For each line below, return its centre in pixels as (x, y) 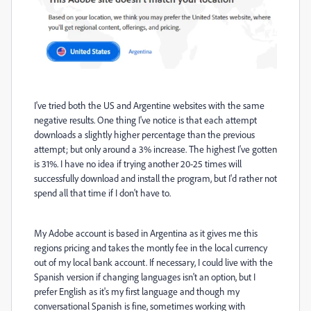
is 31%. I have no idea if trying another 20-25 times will (138, 164)
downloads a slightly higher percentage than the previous (144, 135)
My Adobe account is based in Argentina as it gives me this (146, 233)
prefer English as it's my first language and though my (137, 292)
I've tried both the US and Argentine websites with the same (149, 106)
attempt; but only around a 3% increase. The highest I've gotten (155, 149)
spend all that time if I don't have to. (102, 193)
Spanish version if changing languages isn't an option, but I (145, 277)
